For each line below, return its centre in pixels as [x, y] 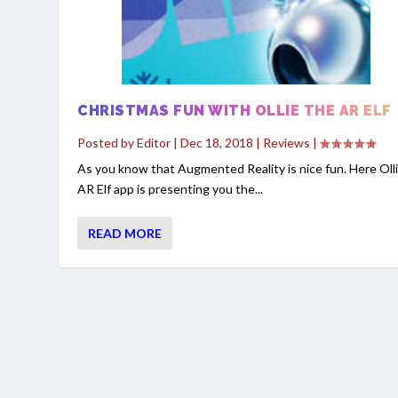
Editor [154, 143]
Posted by [107, 143]
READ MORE [125, 234]
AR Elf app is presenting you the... [171, 189]
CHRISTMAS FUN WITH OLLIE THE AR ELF [235, 111]
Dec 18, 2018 [217, 143]
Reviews [287, 143]
